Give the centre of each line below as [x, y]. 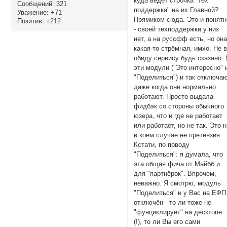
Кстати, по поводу [162, 144]
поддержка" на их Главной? [176, 10]
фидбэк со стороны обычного [179, 106]
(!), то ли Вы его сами [167, 221]
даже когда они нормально [175, 87]
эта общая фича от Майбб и [177, 164]
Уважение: [33, 12]
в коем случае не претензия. [178, 135]
